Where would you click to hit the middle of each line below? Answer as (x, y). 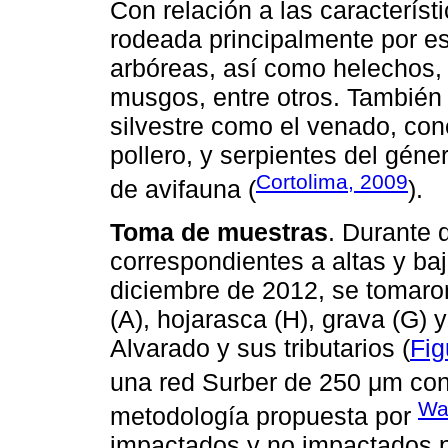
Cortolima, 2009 (332, 182)
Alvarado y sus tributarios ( (260, 347)
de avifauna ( (183, 189)
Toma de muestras (219, 231)
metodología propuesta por (264, 416)
